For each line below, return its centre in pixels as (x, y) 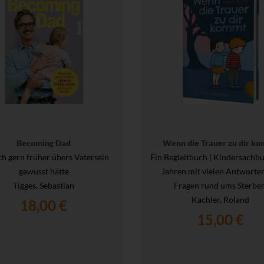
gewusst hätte (44, 171)
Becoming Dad (44, 143)
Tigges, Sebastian (44, 186)
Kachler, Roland (220, 200)
